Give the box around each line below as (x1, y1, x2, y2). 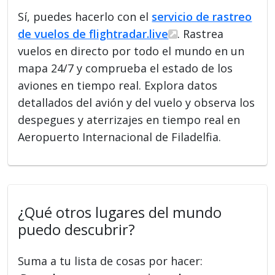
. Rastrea (177, 26, 224, 41)
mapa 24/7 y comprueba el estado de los (18, 60, 233, 76)
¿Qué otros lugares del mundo (18, 202, 222, 222)
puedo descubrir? (18, 219, 136, 239)
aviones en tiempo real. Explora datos (18, 77, 218, 93)
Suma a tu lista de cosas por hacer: (18, 253, 203, 268)
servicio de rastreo (152, 9, 252, 24)
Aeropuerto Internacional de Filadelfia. (18, 129, 222, 144)
